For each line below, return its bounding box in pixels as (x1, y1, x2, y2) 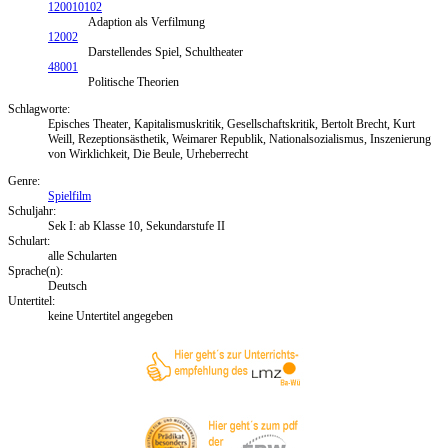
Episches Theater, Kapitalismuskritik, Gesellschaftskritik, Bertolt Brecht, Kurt (48, 116, 415, 131)
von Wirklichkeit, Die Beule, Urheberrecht (48, 146, 248, 161)
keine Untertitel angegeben (48, 308, 173, 323)
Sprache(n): (8, 263, 63, 278)
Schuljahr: (8, 203, 56, 218)
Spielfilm (48, 188, 91, 203)
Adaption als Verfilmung (88, 14, 205, 29)
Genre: (8, 173, 40, 188)
